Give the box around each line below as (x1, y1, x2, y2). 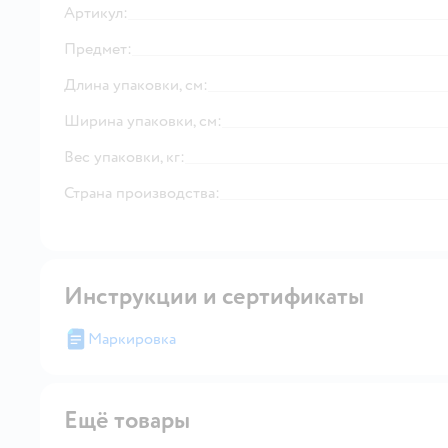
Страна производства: (64, 182, 220, 203)
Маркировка (88, 328, 176, 349)
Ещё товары (64, 404, 190, 436)
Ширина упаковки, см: (64, 110, 222, 131)
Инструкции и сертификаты (64, 280, 364, 312)
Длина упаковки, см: (64, 74, 208, 95)
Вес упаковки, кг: (64, 146, 185, 167)
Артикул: (64, 2, 128, 23)
